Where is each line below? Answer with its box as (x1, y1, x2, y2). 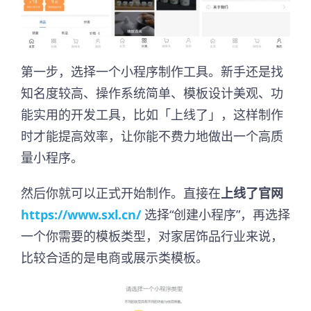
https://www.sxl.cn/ (21, 205, 144, 223)
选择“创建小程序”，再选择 (144, 205, 290, 223)
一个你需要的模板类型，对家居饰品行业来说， (21, 227, 283, 244)
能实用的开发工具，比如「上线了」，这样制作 (21, 106, 283, 123)
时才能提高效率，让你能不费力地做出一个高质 (21, 127, 283, 144)
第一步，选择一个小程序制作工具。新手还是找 (21, 62, 283, 80)
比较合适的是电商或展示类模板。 (21, 249, 208, 266)
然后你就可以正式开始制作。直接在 (21, 184, 221, 201)
